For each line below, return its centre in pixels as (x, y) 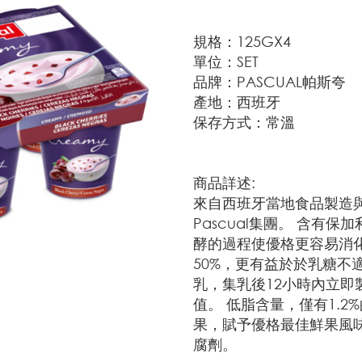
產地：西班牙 (237, 102)
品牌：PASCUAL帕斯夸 (269, 82)
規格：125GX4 (242, 41)
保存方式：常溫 (244, 122)
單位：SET (226, 61)
